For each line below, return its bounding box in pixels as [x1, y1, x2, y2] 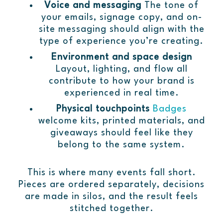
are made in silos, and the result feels [25, 192, 198, 202]
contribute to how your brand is [48, 77, 195, 86]
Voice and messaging [44, 1, 141, 10]
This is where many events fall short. [27, 168, 196, 178]
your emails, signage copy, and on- [41, 13, 202, 22]
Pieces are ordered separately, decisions [18, 180, 205, 190]
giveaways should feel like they [50, 128, 193, 138]
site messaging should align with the [38, 25, 205, 34]
